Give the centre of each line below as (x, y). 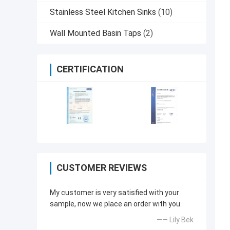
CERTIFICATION (90, 69)
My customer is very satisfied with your (114, 193)
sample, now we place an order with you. (116, 204)
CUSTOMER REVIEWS (102, 168)
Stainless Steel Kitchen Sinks (103, 12)
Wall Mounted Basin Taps (95, 33)
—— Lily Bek (175, 220)
